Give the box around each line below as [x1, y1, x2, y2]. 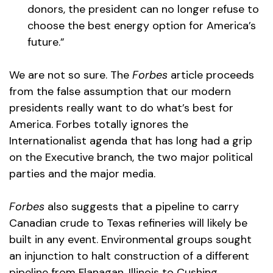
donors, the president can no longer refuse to [27, 2, 259, 17]
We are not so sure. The [9, 68, 132, 83]
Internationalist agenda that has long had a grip [9, 133, 252, 149]
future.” [27, 35, 65, 50]
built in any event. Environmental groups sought [9, 232, 252, 247]
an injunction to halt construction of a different [9, 249, 249, 264]
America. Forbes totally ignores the [9, 117, 188, 132]
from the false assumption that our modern [9, 84, 231, 99]
